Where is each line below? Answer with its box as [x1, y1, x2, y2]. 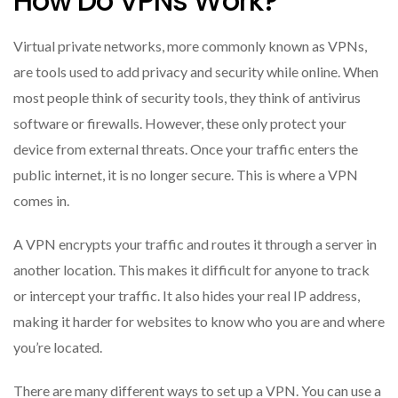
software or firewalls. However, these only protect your [13, 115, 346, 132]
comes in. [13, 192, 69, 210]
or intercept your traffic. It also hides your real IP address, [13, 287, 360, 305]
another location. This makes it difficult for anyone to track [13, 261, 370, 279]
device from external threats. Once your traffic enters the [13, 140, 358, 158]
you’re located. [13, 338, 102, 356]
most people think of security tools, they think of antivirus [13, 89, 361, 107]
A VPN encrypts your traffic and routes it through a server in [13, 235, 377, 253]
